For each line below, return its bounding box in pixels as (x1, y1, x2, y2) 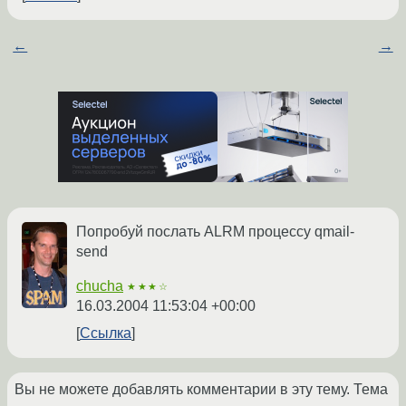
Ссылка (80, 325, 131, 342)
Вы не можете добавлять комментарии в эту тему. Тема (14, 382, 388, 398)
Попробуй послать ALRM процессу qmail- (76, 224, 354, 240)
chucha (76, 278, 123, 295)
